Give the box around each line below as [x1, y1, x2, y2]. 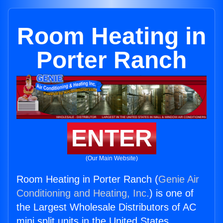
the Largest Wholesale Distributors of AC [16, 202, 196, 213]
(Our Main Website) [85, 155, 138, 162]
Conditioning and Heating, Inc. [16, 188, 149, 199]
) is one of [149, 188, 194, 199]
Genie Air [158, 174, 199, 185]
